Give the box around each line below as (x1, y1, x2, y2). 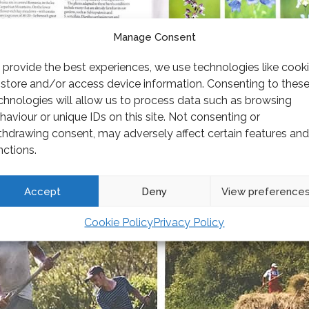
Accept (24, 185, 61, 197)
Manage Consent (112, 30, 196, 43)
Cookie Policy (84, 215, 154, 229)
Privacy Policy (153, 215, 225, 229)
